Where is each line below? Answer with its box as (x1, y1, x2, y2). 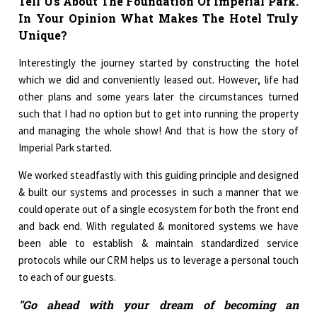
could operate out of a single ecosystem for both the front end (18, 202, 299, 217)
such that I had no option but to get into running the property (18, 107, 299, 121)
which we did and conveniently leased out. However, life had (18, 73, 299, 87)
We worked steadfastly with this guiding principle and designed (18, 168, 299, 183)
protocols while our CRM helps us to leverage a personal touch (18, 253, 299, 267)
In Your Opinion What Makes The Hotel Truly (18, 11, 299, 26)
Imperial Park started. (18, 141, 113, 155)
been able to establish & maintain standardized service (18, 236, 299, 250)
